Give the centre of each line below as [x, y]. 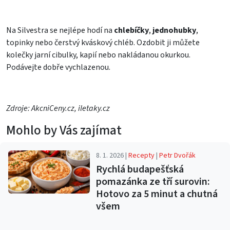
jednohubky [174, 31]
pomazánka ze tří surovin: [153, 182]
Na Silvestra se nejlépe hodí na [60, 31]
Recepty [142, 156]
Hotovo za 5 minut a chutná [157, 194]
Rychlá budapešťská [140, 170]
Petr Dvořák [178, 156]
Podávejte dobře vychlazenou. [58, 68]
